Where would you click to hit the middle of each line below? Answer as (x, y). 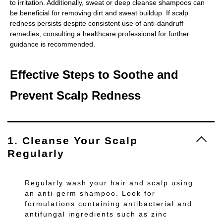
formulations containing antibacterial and (109, 203)
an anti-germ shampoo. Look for (90, 193)
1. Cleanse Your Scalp (73, 140)
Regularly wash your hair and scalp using (109, 183)
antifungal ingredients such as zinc (96, 214)
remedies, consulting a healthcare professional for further (100, 33)
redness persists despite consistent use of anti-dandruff (97, 23)
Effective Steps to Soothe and (94, 74)
